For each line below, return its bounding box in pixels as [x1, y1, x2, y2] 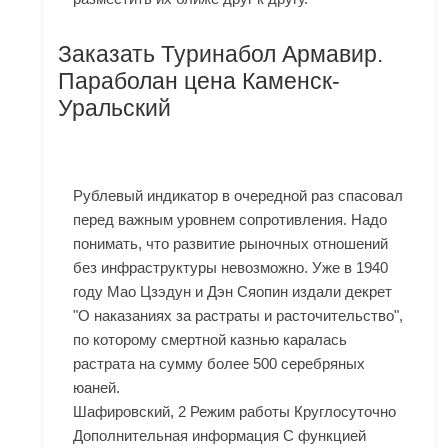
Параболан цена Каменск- [58, 68, 341, 95]
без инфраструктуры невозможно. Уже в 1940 [73, 259, 389, 277]
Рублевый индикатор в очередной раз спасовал [73, 187, 404, 205]
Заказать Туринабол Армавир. [58, 41, 384, 68]
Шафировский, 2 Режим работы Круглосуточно [73, 403, 397, 421]
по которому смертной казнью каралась [73, 331, 348, 349]
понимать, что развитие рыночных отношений [73, 235, 389, 253]
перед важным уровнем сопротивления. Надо [73, 211, 388, 229]
